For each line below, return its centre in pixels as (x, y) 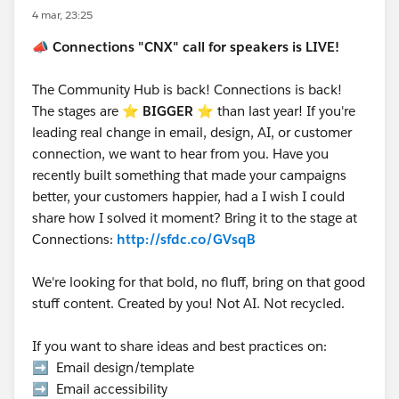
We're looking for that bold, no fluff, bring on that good (199, 281)
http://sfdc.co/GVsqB (186, 239)
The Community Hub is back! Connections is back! (187, 89)
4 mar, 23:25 (62, 14)
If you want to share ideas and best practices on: (181, 346)
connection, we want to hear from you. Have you (180, 153)
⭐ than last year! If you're (274, 110)
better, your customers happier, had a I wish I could (188, 196)
